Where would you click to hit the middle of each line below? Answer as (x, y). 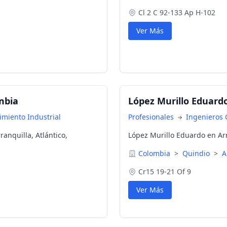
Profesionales (152, 117)
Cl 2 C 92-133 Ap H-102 (177, 12)
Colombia (155, 153)
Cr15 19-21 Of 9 (165, 172)
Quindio (197, 153)
